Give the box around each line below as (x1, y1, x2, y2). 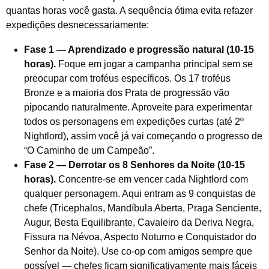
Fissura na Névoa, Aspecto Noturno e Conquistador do (24, 231, 256, 242)
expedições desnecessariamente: (6, 20, 149, 31)
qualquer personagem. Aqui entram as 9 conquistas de (24, 188, 256, 199)
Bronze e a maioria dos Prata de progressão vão (24, 87, 229, 98)
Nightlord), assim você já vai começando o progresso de (24, 130, 262, 141)
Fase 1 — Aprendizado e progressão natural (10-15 (24, 44, 254, 55)
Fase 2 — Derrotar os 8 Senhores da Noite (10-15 (24, 159, 245, 170)
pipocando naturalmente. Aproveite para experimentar (24, 101, 252, 112)
